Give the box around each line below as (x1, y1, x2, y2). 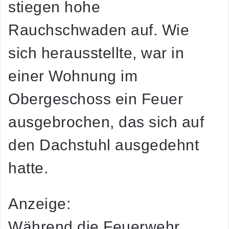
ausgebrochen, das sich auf (8, 113, 204, 131)
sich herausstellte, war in (8, 44, 184, 62)
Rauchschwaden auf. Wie (8, 21, 189, 39)
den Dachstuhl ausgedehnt (8, 136, 199, 154)
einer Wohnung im (8, 67, 138, 85)
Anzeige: (8, 195, 71, 213)
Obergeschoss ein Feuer (8, 90, 183, 108)
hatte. (8, 159, 48, 177)
